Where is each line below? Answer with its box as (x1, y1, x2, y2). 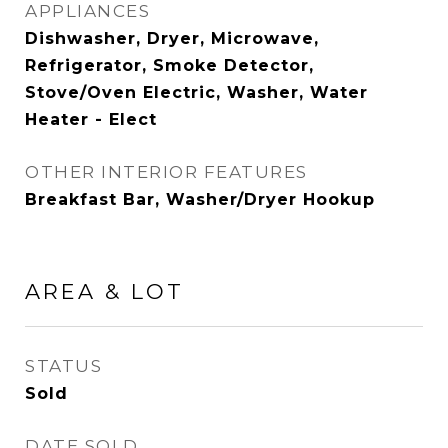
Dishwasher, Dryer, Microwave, (25, 29, 319, 48)
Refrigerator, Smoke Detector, (25, 56, 314, 75)
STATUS (25, 356, 102, 376)
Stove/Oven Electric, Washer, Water (25, 83, 368, 102)
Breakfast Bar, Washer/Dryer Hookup (25, 190, 375, 209)
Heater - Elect (25, 110, 157, 129)
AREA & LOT (25, 279, 184, 304)
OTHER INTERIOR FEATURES (25, 162, 308, 182)
